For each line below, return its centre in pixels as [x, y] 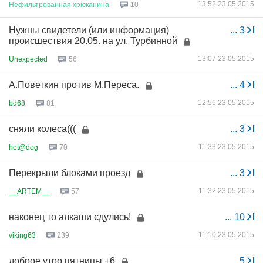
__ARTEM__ [29, 191]
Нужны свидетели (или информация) [89, 30]
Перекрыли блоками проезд [70, 173]
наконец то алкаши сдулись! [70, 217]
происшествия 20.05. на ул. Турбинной [93, 41]
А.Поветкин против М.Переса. [74, 85]
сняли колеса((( [42, 129]
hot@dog [23, 147]
